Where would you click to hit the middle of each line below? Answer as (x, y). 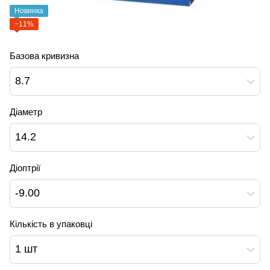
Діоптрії (25, 168)
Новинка (29, 11)
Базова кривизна (44, 55)
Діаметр (26, 111)
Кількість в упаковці (51, 224)
